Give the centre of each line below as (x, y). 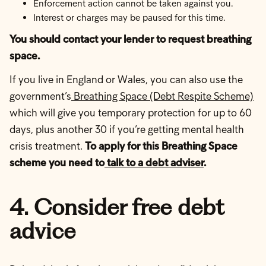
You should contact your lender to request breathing (130, 39)
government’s (40, 96)
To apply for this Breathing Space (161, 146)
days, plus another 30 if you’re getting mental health (127, 129)
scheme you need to (57, 163)
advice (42, 230)
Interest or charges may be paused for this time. (129, 18)
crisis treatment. (47, 146)
